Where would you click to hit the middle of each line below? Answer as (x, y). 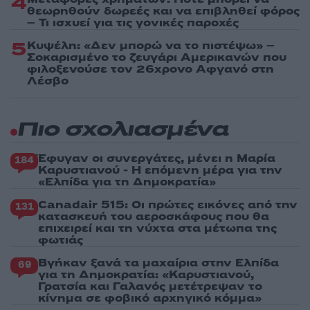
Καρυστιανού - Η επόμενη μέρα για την (160, 170)
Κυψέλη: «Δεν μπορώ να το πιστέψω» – (151, 45)
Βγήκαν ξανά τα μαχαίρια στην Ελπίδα (158, 263)
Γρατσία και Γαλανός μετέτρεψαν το (150, 286)
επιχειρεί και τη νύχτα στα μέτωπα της (157, 228)
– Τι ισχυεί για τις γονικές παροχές (133, 22)
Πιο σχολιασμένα (123, 130)
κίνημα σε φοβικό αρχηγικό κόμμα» (150, 298)
